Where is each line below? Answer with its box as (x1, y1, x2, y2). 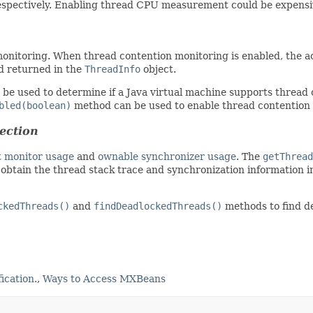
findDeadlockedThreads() (94, 200, 222, 212)
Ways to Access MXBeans (43, 272, 166, 284)
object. (140, 63, 176, 75)
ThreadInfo (85, 63, 140, 75)
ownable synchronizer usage (98, 150, 236, 162)
